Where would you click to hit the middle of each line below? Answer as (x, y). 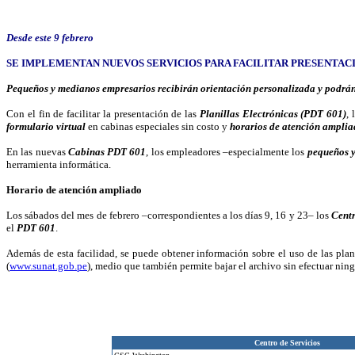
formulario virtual (46, 126)
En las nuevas (37, 152)
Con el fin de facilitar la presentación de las (103, 114)
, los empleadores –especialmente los (227, 152)
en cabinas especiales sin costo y (158, 126)
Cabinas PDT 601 (107, 152)
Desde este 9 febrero (50, 38)
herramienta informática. (59, 164)
